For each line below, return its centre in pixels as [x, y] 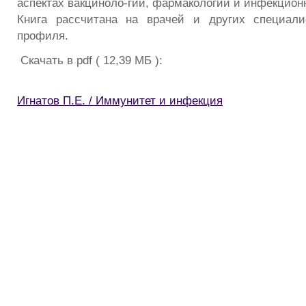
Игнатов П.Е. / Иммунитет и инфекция [120, 101]
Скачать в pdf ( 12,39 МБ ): [90, 60]
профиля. [43, 36]
